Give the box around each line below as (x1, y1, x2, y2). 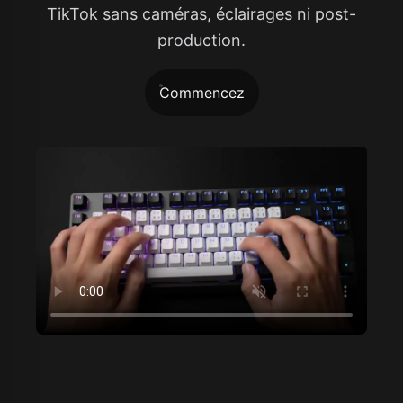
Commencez (158, 83, 245, 102)
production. (157, 30, 246, 49)
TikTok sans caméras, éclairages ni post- (47, 4, 356, 23)
